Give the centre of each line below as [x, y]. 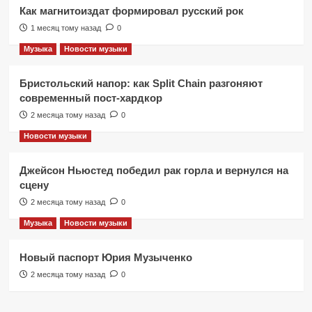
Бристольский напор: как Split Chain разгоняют [141, 83]
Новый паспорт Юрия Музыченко [106, 257]
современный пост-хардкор [91, 97]
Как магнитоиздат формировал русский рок [131, 10]
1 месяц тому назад [65, 28]
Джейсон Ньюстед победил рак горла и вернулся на [154, 170]
